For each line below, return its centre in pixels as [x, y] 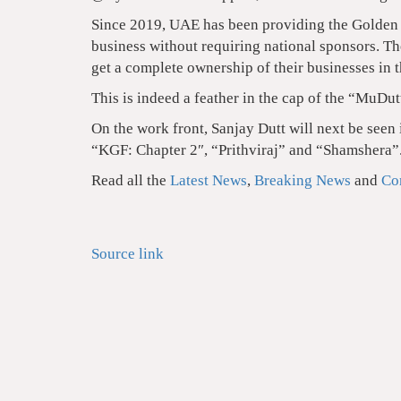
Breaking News [303, 181]
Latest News [209, 181]
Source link [128, 254]
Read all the [131, 181]
